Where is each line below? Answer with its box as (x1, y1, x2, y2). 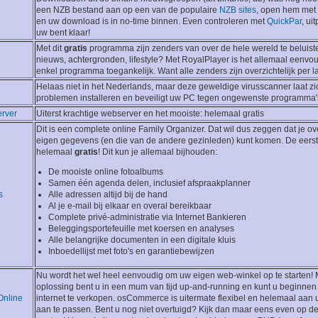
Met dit (36, 43, 64, 54)
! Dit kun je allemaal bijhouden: (98, 147, 217, 158)
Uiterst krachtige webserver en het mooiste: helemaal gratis (36, 109, 264, 119)
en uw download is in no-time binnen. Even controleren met (36, 16, 267, 27)
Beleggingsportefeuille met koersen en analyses (48, 224, 234, 234)
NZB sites (219, 5, 256, 16)
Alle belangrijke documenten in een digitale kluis (48, 235, 236, 246)
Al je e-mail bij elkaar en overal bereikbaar (48, 201, 212, 212)
